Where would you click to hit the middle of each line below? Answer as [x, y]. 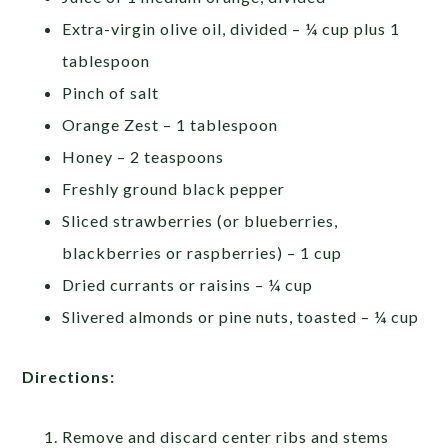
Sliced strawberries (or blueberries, [200, 221]
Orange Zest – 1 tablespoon [170, 125]
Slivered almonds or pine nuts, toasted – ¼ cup [241, 317]
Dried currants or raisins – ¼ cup [188, 285]
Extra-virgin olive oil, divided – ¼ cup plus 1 [231, 29]
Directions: [69, 377]
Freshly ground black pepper [174, 189]
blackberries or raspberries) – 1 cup [202, 253]
